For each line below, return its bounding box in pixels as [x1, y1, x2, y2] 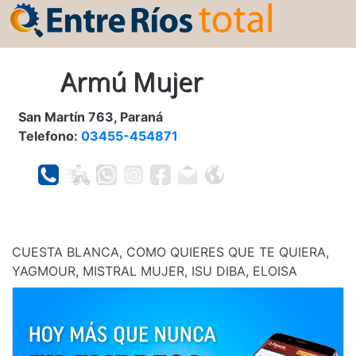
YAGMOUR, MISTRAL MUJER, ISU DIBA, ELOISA [12, 263, 297, 280]
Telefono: [18, 128, 81, 145]
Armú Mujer [60, 64, 203, 99]
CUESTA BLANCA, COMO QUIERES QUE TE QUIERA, [12, 244, 329, 261]
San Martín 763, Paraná [18, 109, 163, 126]
